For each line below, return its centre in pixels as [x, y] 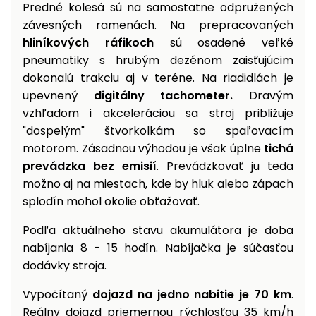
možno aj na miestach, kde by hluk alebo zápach [158, 184]
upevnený [58, 96]
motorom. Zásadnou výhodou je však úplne [143, 149]
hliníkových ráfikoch [88, 43]
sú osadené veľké [223, 43]
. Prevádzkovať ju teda [225, 166]
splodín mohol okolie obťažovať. [111, 202]
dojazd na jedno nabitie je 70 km [192, 295]
